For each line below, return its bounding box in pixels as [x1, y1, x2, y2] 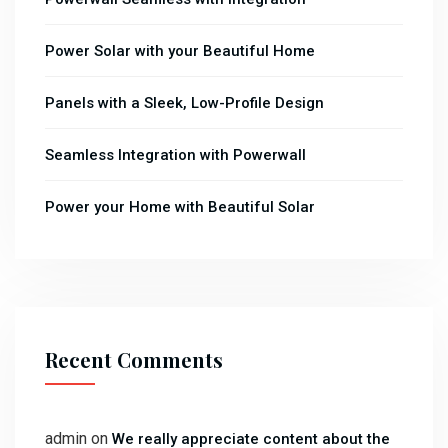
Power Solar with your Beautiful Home [45, 41, 315, 60]
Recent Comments [45, 345, 223, 373]
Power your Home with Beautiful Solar [45, 197, 315, 216]
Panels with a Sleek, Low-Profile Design [45, 93, 324, 112]
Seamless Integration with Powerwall [45, 145, 306, 164]
